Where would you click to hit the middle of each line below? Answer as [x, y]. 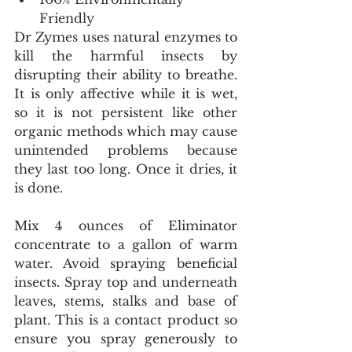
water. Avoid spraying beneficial [126, 263]
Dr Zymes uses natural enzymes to [126, 37]
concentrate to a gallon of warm [126, 244]
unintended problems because [126, 150]
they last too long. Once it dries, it [126, 169]
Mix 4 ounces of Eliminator [126, 225]
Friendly [69, 18]
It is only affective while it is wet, [126, 93]
